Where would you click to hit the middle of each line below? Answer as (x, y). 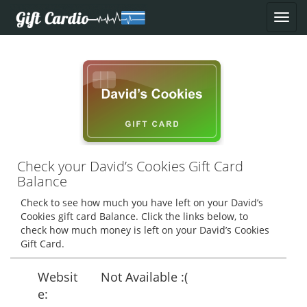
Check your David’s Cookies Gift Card (130, 166)
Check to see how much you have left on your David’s (142, 202)
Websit (58, 277)
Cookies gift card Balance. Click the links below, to (134, 216)
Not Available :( (144, 277)
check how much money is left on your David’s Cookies (145, 230)
